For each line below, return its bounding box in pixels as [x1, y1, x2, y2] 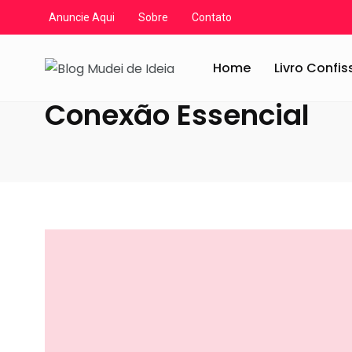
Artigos [161, 18, 197, 31]
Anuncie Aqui [49, 11, 115, 24]
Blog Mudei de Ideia [45, 18, 141, 31]
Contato [192, 11, 232, 24]
